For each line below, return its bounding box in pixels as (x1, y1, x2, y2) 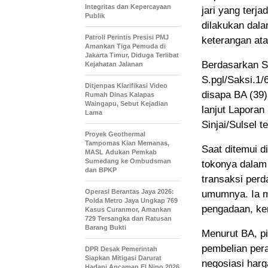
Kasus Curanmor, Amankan (85, 206, 171, 214)
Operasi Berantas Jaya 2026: (85, 188, 174, 196)
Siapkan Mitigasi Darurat (85, 254, 162, 262)
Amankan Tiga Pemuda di (85, 42, 166, 50)
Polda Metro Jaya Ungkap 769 (85, 197, 178, 205)
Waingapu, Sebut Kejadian (85, 100, 168, 108)
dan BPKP (85, 166, 117, 174)
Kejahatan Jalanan (85, 60, 143, 68)
